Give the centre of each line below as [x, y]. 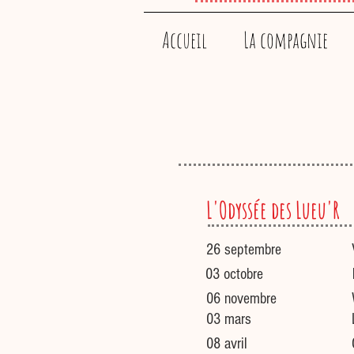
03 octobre [234, 274]
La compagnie [285, 40]
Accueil [185, 40]
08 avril [227, 344]
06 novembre [241, 299]
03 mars [229, 319]
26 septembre [244, 250]
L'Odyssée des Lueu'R [273, 210]
